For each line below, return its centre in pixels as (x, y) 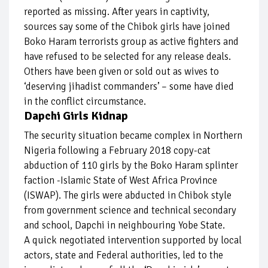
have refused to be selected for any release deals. (127, 57)
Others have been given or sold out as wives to (121, 72)
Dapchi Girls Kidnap (76, 116)
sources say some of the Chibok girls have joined (127, 27)
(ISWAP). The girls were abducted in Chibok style (128, 196)
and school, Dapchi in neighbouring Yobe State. (124, 226)
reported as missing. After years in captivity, (117, 12)
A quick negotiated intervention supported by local (133, 240)
